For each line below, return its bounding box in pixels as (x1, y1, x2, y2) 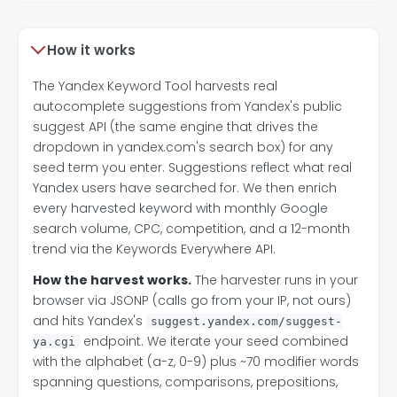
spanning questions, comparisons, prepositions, (33, 372, 338, 391)
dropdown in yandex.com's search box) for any (33, 137, 333, 156)
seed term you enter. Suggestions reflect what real (33, 158, 352, 176)
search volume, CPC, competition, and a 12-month (33, 219, 350, 237)
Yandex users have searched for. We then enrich (33, 178, 337, 197)
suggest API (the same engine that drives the (33, 117, 318, 136)
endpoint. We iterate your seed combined (80, 331, 348, 350)
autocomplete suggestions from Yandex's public (33, 97, 342, 115)
